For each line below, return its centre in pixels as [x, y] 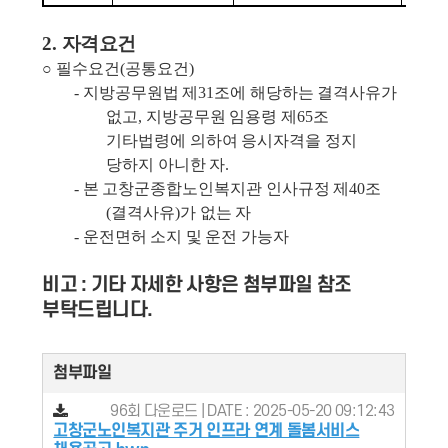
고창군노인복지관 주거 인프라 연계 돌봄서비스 [206, 431]
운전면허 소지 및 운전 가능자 [185, 236]
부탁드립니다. [97, 310]
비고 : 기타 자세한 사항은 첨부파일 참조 [197, 285]
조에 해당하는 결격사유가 [306, 92]
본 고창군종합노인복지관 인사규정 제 [216, 188]
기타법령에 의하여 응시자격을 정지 [231, 140]
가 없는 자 [216, 212]
